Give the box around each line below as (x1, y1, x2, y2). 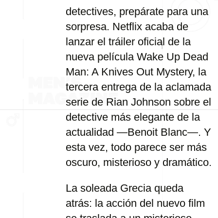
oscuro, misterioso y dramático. (66, 156, 212, 168)
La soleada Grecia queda (66, 182, 183, 194)
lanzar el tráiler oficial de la (66, 36, 191, 48)
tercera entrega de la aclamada (66, 81, 211, 93)
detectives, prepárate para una (66, 5, 208, 18)
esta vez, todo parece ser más (66, 141, 207, 153)
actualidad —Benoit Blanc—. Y (66, 126, 211, 138)
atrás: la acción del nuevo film (66, 197, 205, 209)
